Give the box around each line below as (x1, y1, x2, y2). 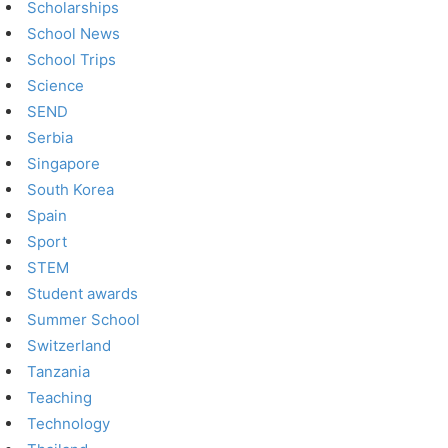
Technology (27, 414, 111, 433)
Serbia (27, 128, 74, 147)
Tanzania (27, 362, 91, 381)
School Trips (27, 50, 117, 69)
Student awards (27, 284, 139, 303)
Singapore (27, 154, 101, 173)
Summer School (27, 310, 141, 329)
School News (27, 24, 121, 43)
